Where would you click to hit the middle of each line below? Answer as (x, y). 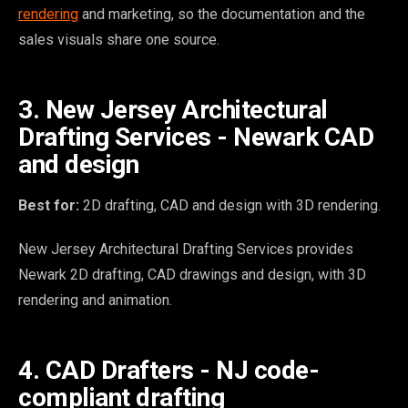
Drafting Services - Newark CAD (196, 137)
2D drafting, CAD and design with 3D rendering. (230, 205)
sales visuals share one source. (119, 39)
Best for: (49, 205)
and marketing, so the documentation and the (222, 14)
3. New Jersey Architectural (173, 109)
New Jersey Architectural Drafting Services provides (186, 249)
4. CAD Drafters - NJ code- (168, 370)
